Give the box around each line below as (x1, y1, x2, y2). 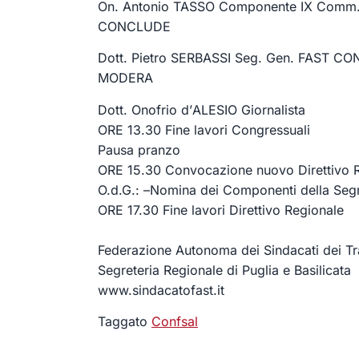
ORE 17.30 (98, 201, 159, 218)
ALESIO (192, 101, 241, 118)
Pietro (131, 50, 167, 67)
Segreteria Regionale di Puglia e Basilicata (98, 261, 351, 278)
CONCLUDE (98, 18, 171, 34)
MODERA (98, 70, 153, 87)
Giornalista (241, 101, 305, 118)
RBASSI (187, 50, 231, 67)
